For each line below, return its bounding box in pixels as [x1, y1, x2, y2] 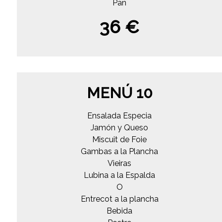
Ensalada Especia [87, 111, 152, 120]
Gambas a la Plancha [81, 146, 159, 156]
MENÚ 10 [86, 84, 153, 102]
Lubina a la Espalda [84, 170, 156, 180]
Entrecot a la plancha [80, 194, 159, 204]
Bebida [107, 206, 133, 216]
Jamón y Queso [91, 122, 149, 132]
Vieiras [108, 158, 132, 168]
